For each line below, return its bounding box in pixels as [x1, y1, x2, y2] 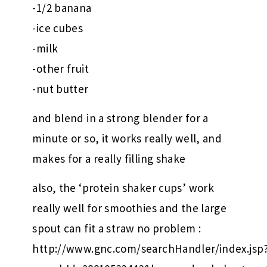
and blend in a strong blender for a [32, 111, 209, 126]
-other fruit [32, 61, 89, 76]
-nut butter [32, 82, 89, 97]
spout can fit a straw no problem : [32, 221, 201, 236]
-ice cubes [32, 21, 83, 36]
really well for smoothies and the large [32, 201, 227, 216]
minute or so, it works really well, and [32, 131, 222, 146]
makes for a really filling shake [32, 151, 186, 166]
